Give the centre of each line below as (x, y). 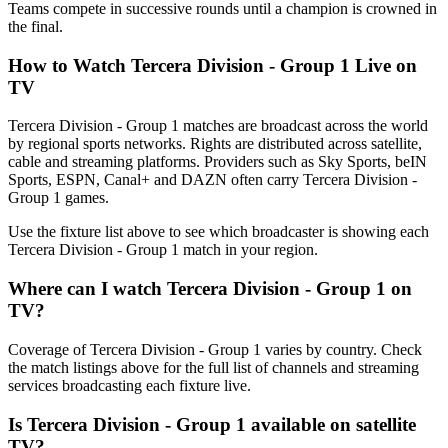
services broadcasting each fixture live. (129, 385)
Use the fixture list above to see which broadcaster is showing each (218, 232)
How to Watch (69, 65)
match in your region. (250, 250)
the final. (35, 26)
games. (87, 198)
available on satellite (333, 424)
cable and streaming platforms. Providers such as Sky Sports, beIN (217, 162)
